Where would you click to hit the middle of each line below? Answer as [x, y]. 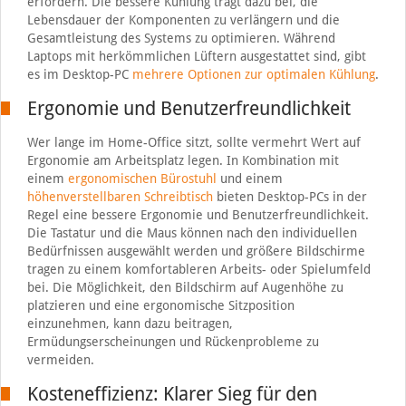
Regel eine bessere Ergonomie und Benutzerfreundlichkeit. [198, 214]
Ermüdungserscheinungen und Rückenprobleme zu [173, 341]
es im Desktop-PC [79, 74]
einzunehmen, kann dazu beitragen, [130, 323]
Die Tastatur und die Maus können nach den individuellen [192, 232]
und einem [249, 178]
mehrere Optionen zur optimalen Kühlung [253, 74]
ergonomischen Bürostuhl [142, 178]
